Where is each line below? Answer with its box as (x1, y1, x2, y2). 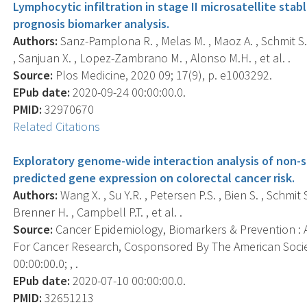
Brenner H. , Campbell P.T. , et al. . (13, 204, 183, 220)
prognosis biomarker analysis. (13, 15, 170, 32)
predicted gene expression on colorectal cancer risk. (13, 169, 295, 186)
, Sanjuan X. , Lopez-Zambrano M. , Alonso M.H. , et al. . (13, 49, 291, 66)
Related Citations (13, 118, 101, 134)
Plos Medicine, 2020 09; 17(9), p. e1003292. (53, 66, 273, 83)
